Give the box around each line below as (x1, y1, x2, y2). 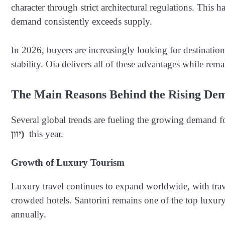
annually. (11, 208, 46, 219)
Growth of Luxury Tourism (11, 157, 125, 168)
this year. (27, 129, 63, 140)
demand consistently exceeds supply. (11, 16, 152, 27)
